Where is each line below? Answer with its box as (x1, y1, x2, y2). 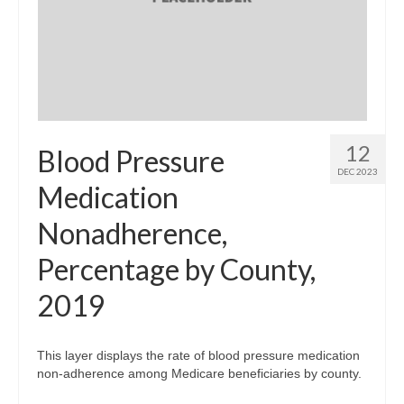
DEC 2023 (337, 165, 378, 177)
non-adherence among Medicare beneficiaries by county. (37, 365, 362, 381)
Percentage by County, (37, 251, 316, 287)
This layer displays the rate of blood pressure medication (37, 347, 360, 363)
